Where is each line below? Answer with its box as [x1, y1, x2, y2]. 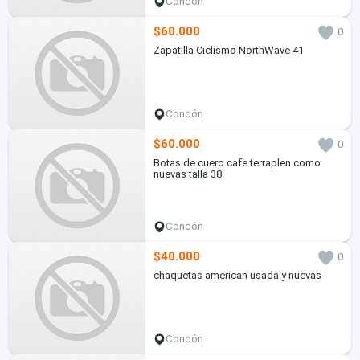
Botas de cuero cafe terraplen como [153, 157, 321, 170]
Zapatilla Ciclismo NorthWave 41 [153, 44, 304, 57]
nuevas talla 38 [153, 168, 222, 181]
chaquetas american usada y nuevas [153, 269, 321, 282]
